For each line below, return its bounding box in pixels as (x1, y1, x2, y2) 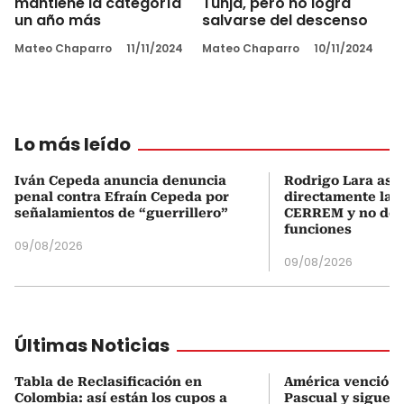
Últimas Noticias (14, 333, 170, 359)
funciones (284, 222, 352, 237)
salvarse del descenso (202, 10, 368, 32)
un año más (14, 10, 101, 32)
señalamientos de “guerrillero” (14, 206, 228, 221)
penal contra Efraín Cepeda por (14, 189, 229, 205)
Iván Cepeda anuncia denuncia (14, 173, 226, 188)
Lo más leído (14, 132, 131, 158)
